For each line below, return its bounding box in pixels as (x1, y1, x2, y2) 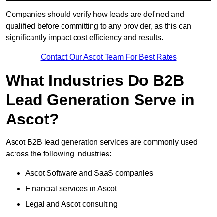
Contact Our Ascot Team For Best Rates (40, 52, 177, 61)
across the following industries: (6, 149, 111, 158)
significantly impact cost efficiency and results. (6, 33, 163, 42)
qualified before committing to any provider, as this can (6, 21, 191, 30)
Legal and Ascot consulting (25, 200, 118, 208)
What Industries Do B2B (6, 71, 184, 89)
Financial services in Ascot (25, 184, 117, 193)
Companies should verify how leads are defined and (6, 10, 184, 18)
